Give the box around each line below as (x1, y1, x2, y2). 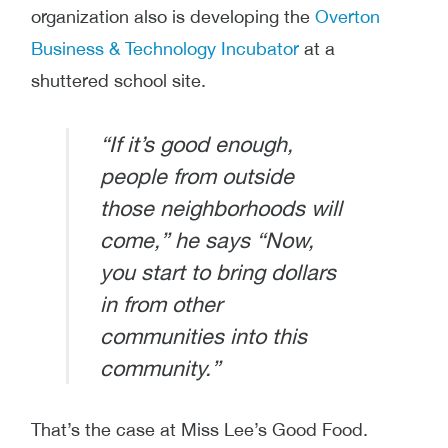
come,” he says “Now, (99, 226, 314, 253)
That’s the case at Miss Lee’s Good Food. (31, 419, 368, 441)
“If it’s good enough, (99, 130, 293, 157)
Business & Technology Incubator (31, 38, 299, 60)
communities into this (99, 322, 307, 349)
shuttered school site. (31, 70, 211, 92)
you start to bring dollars (99, 258, 336, 285)
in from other (99, 290, 222, 317)
